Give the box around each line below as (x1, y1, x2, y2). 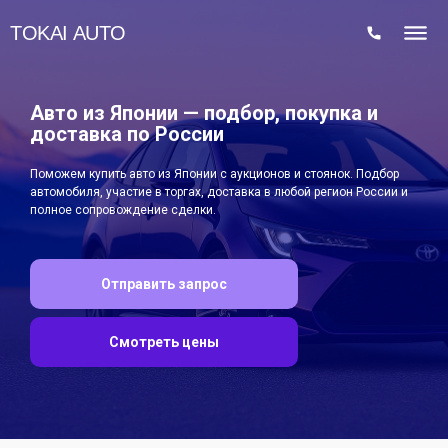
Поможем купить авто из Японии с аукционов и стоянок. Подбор (30, 167, 399, 181)
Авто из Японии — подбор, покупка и (30, 101, 378, 125)
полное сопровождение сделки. (30, 203, 216, 217)
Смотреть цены (109, 333, 219, 350)
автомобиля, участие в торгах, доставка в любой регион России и (30, 185, 408, 199)
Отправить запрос (101, 275, 227, 292)
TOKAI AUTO (10, 21, 126, 44)
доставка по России (30, 122, 224, 146)
